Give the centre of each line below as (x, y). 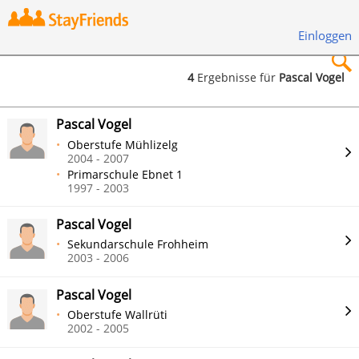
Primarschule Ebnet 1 (125, 174)
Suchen (111, 196)
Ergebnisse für (237, 78)
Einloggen (325, 35)
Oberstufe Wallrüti (118, 315)
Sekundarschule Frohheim (138, 244)
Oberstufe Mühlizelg (123, 144)
